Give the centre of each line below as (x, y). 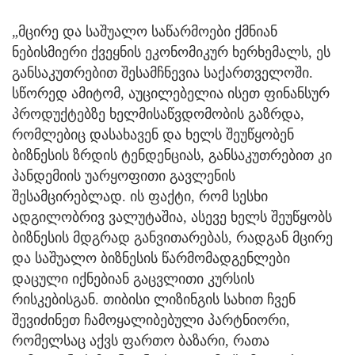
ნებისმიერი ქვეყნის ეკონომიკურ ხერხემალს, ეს (171, 52)
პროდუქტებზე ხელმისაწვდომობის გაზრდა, (158, 114)
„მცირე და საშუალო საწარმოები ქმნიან (145, 31)
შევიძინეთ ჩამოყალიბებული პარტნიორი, (151, 320)
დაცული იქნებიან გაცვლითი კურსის (133, 279)
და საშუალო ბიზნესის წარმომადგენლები (151, 258)
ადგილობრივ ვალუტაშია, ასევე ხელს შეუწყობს (172, 217)
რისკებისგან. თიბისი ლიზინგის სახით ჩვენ (154, 299)
